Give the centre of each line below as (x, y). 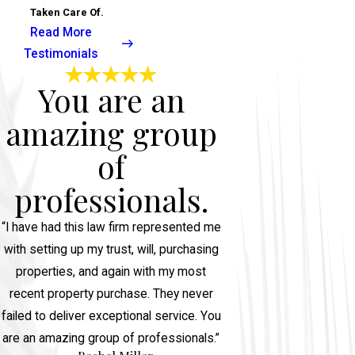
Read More (61, 33)
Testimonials (61, 54)
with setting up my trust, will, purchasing (111, 250)
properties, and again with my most (111, 272)
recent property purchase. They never (111, 294)
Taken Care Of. (67, 13)
